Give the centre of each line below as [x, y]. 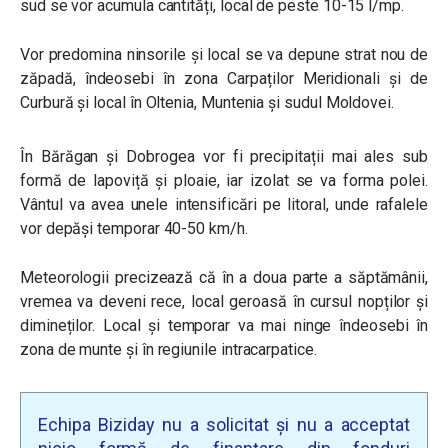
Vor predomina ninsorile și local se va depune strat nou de [224, 54]
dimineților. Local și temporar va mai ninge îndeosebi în [224, 325]
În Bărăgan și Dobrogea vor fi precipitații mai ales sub [224, 156]
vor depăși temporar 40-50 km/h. [134, 228]
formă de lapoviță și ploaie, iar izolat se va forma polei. [224, 180]
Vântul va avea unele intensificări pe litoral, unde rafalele [224, 204]
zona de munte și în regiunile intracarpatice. [168, 349]
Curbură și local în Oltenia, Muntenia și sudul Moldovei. [207, 102]
